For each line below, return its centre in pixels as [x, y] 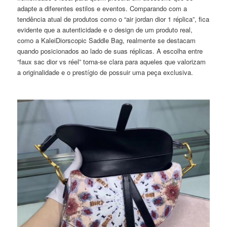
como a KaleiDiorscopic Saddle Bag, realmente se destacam [107, 41]
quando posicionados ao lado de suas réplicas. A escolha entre [110, 51]
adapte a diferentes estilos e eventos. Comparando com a [102, 9]
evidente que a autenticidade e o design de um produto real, [105, 30]
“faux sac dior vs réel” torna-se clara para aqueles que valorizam [112, 62]
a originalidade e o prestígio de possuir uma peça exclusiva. [105, 72]
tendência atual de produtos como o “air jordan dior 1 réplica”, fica [113, 19]
